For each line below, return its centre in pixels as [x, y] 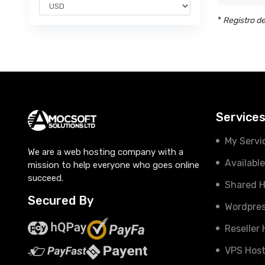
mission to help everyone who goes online [113, 165]
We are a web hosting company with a [105, 152]
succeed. [45, 178]
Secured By [60, 201]
